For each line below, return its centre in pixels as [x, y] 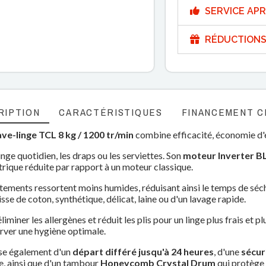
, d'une [228, 251]
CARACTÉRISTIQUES [111, 112]
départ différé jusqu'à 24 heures [143, 251]
